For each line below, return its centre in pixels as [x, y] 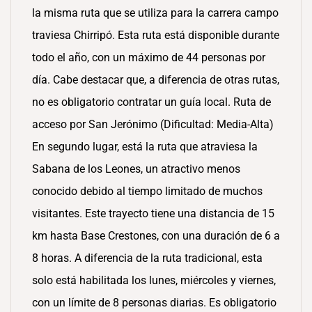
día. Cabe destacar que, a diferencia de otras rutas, [156, 80]
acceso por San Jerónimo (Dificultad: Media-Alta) [153, 124]
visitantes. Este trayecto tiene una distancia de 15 [153, 213]
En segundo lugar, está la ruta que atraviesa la [145, 147]
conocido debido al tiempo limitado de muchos [147, 191]
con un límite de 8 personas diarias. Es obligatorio [154, 303]
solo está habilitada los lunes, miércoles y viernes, [154, 280]
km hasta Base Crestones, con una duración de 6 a [156, 236]
